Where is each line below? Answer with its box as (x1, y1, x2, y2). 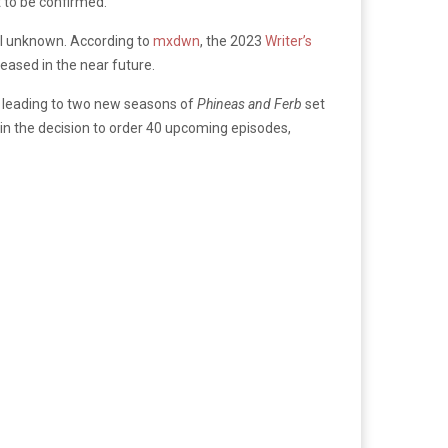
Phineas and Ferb (197, 95, 302, 112)
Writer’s (265, 32, 312, 49)
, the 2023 (200, 32, 265, 49)
